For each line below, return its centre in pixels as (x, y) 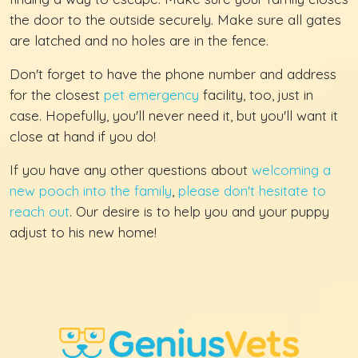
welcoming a (291, 169)
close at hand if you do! (83, 136)
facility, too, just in (256, 94)
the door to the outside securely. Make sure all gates (175, 19)
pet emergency (151, 94)
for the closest (57, 94)
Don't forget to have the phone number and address (173, 74)
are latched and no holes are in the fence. (139, 40)
